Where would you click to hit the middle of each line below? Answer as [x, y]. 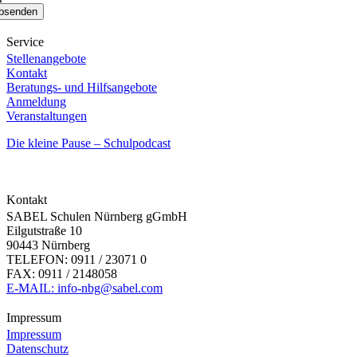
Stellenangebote [46, 59]
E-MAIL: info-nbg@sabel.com [84, 288]
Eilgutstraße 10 [44, 231]
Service [25, 42]
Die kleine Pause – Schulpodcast [88, 143]
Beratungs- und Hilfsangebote [82, 88]
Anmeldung [36, 102]
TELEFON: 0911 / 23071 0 [76, 260]
